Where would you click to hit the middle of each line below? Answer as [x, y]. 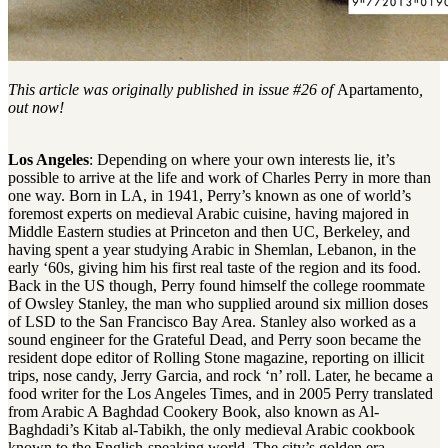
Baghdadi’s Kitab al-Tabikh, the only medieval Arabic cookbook [211, 430]
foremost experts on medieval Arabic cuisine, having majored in [208, 214]
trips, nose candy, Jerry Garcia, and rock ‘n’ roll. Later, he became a [220, 376]
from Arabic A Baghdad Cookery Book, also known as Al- [193, 412]
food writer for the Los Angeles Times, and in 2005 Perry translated [220, 394]
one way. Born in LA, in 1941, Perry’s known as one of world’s [209, 196]
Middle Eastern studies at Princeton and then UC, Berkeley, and [209, 232]
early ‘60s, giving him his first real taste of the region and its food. [214, 268]
